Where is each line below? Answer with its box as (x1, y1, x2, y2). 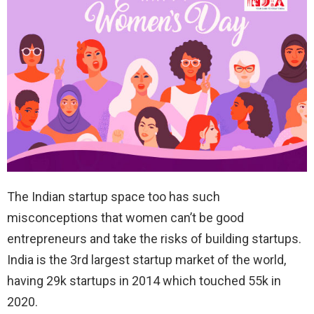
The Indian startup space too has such (7, 189, 220, 204)
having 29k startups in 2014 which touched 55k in (7, 273, 281, 288)
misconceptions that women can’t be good (7, 210, 244, 225)
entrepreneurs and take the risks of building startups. (7, 231, 301, 246)
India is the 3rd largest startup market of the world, (7, 252, 286, 267)
